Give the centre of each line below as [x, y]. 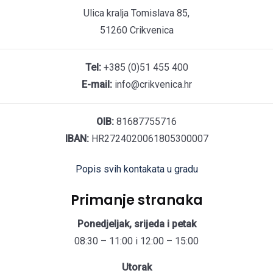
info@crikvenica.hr [152, 85]
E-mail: [97, 85]
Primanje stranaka [136, 200]
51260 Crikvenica [136, 30]
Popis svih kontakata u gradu [136, 169]
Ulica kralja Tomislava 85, [136, 13]
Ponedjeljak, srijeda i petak [136, 224]
